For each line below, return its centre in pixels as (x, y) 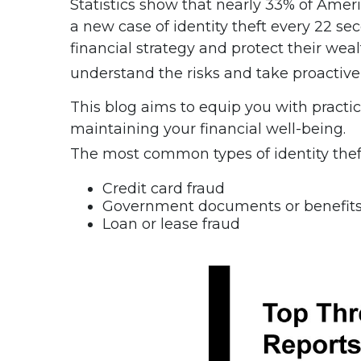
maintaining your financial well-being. (208, 129)
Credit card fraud (164, 189)
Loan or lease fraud (171, 224)
